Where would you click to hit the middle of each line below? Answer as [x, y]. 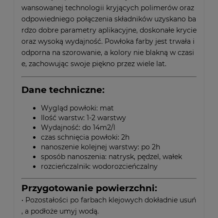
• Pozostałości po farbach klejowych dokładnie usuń [109, 200]
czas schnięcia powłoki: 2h [85, 137]
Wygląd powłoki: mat [77, 108]
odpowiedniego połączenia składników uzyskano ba [109, 19]
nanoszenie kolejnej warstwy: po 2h [100, 147]
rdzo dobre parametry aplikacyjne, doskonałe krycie [109, 30]
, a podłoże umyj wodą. [60, 211]
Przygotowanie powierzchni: [89, 188]
